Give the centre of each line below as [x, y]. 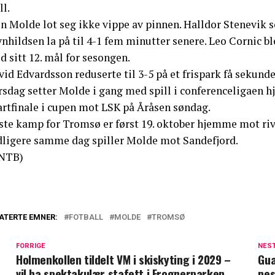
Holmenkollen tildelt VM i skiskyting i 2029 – [123, 259]
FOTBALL [86, 217]
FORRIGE [31, 246]
